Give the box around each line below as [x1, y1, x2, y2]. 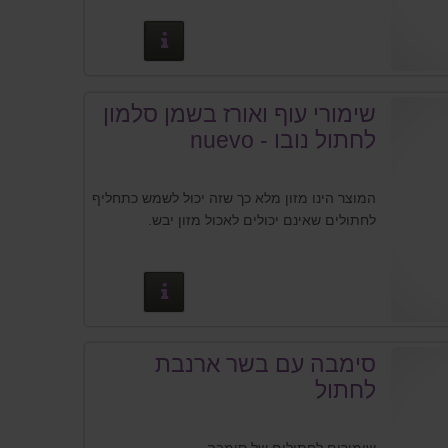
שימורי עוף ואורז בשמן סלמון [103, 100, 377, 127]
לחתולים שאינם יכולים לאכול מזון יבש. [148, 211, 377, 228]
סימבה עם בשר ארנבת [155, 351, 377, 378]
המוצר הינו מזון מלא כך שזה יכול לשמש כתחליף [92, 189, 377, 206]
